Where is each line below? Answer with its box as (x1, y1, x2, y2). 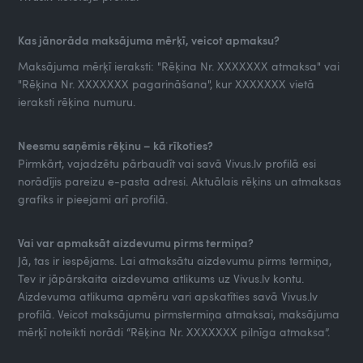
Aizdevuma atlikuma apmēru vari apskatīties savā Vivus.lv (18, 288, 318, 304)
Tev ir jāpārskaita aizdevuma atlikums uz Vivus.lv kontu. (18, 270, 305, 286)
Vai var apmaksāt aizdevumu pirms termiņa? (18, 234, 254, 250)
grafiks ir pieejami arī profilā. (18, 190, 169, 207)
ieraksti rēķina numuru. (18, 93, 136, 109)
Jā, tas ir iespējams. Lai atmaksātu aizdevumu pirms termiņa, (18, 252, 332, 268)
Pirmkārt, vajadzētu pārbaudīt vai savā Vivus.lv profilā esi (18, 155, 317, 171)
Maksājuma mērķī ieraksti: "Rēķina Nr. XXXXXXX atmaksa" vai (18, 58, 340, 74)
